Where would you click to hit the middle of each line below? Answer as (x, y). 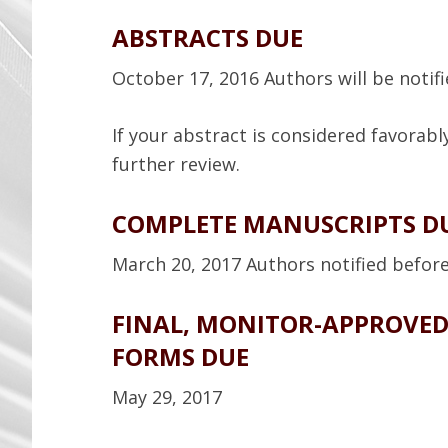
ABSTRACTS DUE (207, 37)
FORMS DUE (180, 356)
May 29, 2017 (167, 397)
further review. (176, 164)
